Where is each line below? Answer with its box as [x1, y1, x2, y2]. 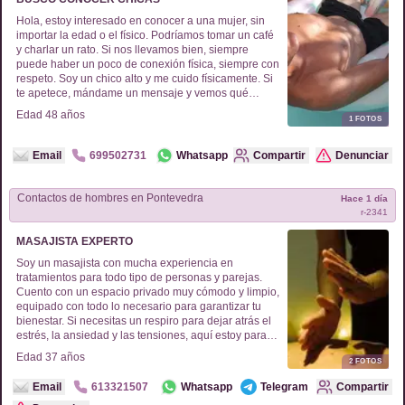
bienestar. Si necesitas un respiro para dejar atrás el [16, 315, 271, 327]
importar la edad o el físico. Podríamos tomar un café [16, 29, 274, 42]
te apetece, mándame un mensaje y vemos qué [16, 87, 249, 99]
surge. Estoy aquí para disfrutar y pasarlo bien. [16, 101, 244, 114]
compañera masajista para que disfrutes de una [16, 358, 250, 371]
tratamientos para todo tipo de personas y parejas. [16, 271, 262, 284]
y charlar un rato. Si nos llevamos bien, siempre [16, 43, 249, 56]
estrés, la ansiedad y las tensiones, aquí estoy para [16, 329, 267, 342]
